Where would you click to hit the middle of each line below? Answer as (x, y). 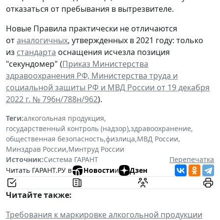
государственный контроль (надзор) (67, 128)
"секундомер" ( (34, 64)
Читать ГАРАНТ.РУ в (39, 170)
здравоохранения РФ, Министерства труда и (92, 75)
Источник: (25, 159)
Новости (99, 170)
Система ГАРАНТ (71, 159)
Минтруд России (96, 149)
